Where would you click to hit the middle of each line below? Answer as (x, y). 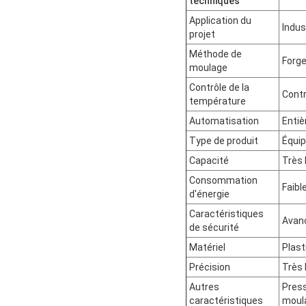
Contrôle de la (219, 87)
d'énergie (209, 194)
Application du (220, 20)
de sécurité (214, 227)
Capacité (209, 160)
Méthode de (215, 54)
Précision (210, 267)
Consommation (223, 180)
